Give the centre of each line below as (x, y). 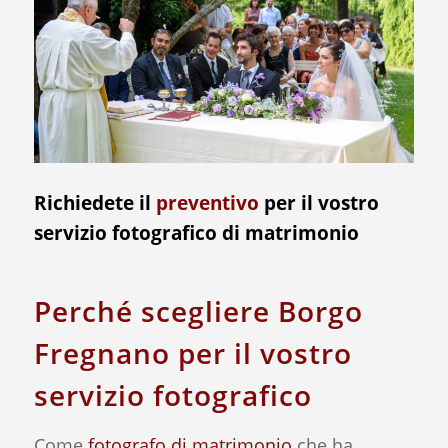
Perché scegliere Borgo (198, 311)
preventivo (207, 203)
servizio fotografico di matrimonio (196, 233)
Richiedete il (94, 203)
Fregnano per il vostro (192, 353)
